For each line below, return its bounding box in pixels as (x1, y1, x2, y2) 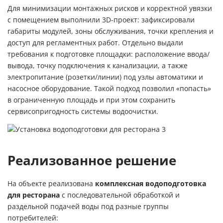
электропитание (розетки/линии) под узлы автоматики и (7, 73, 203, 81)
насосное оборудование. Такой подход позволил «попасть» (7, 84, 211, 93)
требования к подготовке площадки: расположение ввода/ (7, 50, 210, 58)
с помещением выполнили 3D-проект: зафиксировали (7, 15, 195, 24)
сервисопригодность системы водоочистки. (7, 107, 158, 115)
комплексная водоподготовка (95, 179, 206, 188)
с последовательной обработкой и (60, 191, 180, 199)
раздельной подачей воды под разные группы (7, 202, 169, 211)
